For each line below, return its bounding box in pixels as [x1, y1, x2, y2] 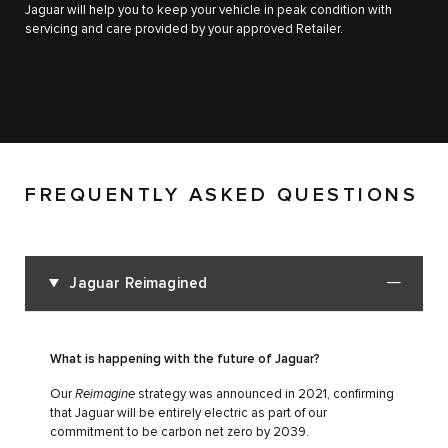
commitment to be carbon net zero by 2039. [50, 426, 309, 440]
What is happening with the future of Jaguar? [50, 353, 320, 367]
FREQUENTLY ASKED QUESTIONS [25, 185, 418, 206]
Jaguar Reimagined [70, 276, 208, 292]
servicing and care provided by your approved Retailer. [25, 22, 343, 36]
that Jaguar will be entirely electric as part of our [50, 407, 327, 421]
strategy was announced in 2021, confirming [135, 388, 394, 402]
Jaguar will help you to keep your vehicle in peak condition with [25, 3, 392, 17]
